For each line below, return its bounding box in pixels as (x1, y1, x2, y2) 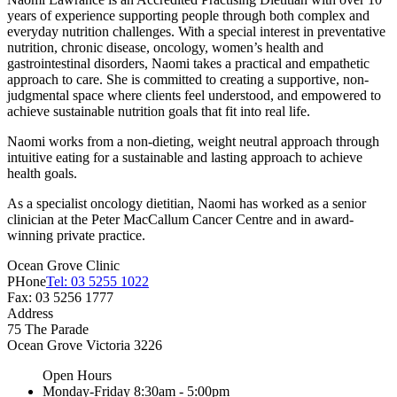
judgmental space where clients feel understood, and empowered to (7, 87, 381, 103)
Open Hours (43, 367, 112, 383)
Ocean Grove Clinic (7, 257, 120, 273)
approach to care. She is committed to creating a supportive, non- (7, 71, 369, 87)
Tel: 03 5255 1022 (46, 273, 149, 289)
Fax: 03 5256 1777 (7, 289, 113, 305)
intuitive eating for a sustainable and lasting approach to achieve (7, 149, 362, 165)
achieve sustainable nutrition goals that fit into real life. (7, 103, 310, 119)
